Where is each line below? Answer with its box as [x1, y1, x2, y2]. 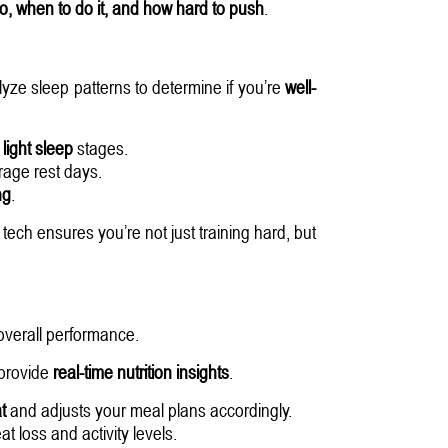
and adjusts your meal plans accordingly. [5, 397, 292, 421]
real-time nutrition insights [52, 359, 229, 383]
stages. [73, 135, 128, 159]
